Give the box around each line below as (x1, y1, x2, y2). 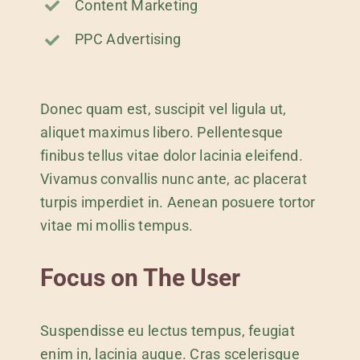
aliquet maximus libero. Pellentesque (39, 123, 284, 141)
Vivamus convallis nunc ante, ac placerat (39, 170, 307, 187)
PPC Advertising (75, 31, 182, 48)
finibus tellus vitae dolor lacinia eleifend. (39, 146, 303, 164)
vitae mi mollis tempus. (39, 216, 194, 234)
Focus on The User (39, 263, 240, 292)
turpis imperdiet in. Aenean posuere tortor (39, 193, 316, 211)
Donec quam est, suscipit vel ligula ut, (39, 100, 287, 117)
